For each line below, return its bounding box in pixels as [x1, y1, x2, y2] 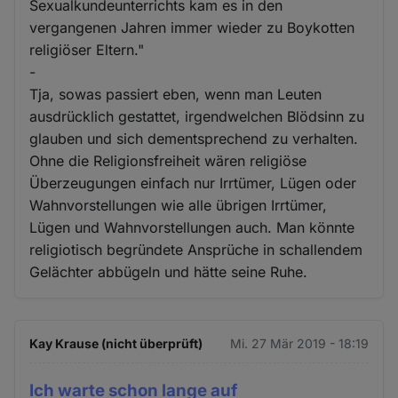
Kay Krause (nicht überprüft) [29, 336, 203, 352]
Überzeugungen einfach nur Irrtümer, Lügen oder [29, 174, 357, 193]
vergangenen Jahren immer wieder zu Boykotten [29, 19, 355, 37]
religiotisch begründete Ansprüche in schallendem [29, 241, 363, 259]
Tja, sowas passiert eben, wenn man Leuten [29, 85, 322, 104]
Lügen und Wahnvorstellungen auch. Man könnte [29, 219, 355, 237]
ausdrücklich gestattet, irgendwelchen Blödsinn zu [29, 107, 365, 126]
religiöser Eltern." [29, 41, 145, 60]
